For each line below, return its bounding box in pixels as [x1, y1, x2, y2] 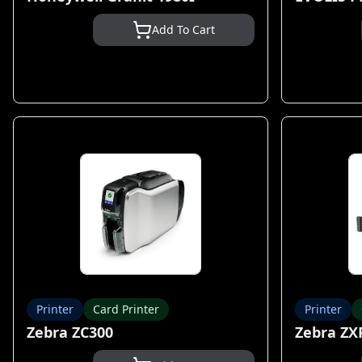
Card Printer [93, 301, 159, 317]
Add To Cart [152, 22, 215, 37]
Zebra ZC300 [27, 322, 113, 342]
